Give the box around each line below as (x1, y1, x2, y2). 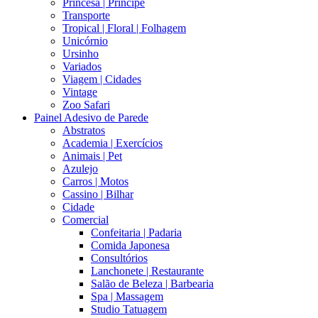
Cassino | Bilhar (62, 188, 133, 201)
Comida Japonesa (91, 239, 170, 252)
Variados (62, 60, 102, 73)
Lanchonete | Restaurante (91, 265, 204, 278)
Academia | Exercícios (62, 137, 163, 150)
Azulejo (62, 163, 98, 175)
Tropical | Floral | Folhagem (62, 22, 186, 35)
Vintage (62, 86, 97, 99)
